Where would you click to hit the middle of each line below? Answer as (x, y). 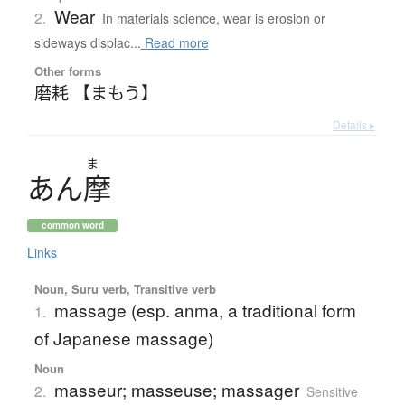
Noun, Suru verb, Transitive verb (125, 288)
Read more (174, 42)
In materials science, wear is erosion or (213, 18)
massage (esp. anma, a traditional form (205, 309)
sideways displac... (87, 42)
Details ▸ (354, 124)
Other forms (67, 71)
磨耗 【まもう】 (96, 91)
